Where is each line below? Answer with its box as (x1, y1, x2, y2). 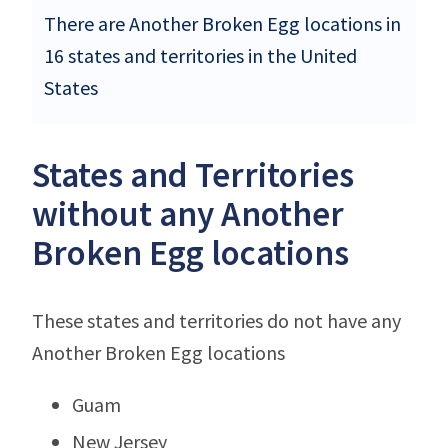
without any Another (32, 191, 344, 236)
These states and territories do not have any (32, 307, 401, 333)
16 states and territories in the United (44, 42, 357, 68)
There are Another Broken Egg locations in (44, 10, 401, 36)
